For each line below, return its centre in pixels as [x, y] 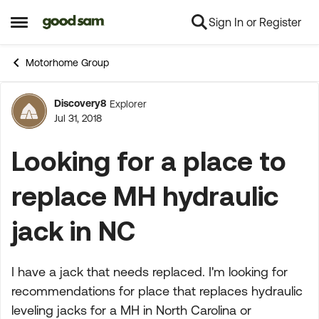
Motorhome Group [67, 63]
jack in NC [73, 230]
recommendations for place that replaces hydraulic [157, 291]
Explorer [128, 104]
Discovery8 [80, 103]
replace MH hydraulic [145, 195]
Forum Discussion [136, 119]
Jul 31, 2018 [78, 118]
